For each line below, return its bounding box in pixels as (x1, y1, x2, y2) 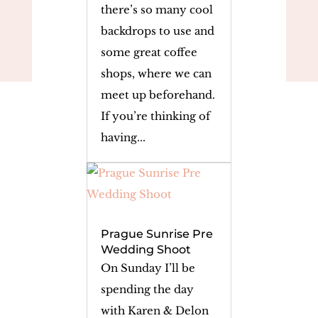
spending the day (100, 282, 194, 296)
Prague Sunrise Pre (100, 226, 213, 241)
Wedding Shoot (100, 242, 191, 256)
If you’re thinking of (100, 109, 210, 123)
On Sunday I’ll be (100, 261, 195, 275)
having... (100, 130, 146, 144)
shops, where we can (100, 66, 212, 80)
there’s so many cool (100, 2, 213, 16)
